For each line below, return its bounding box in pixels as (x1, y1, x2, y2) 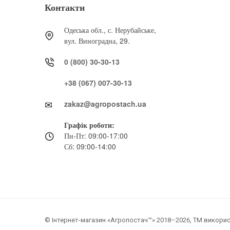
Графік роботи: (64, 120, 114, 130)
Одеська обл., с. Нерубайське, (64, 25, 156, 35)
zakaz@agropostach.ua (64, 99, 146, 109)
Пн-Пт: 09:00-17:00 (64, 130, 128, 141)
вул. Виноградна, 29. (64, 35, 130, 46)
